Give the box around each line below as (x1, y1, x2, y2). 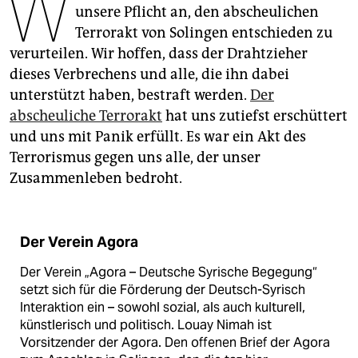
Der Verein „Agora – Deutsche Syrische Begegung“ (20, 264, 317, 281)
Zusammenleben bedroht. (10, 169, 182, 188)
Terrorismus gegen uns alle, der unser (10, 149, 261, 167)
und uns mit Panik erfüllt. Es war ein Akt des (10, 128, 306, 146)
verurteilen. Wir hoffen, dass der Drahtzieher (10, 45, 308, 63)
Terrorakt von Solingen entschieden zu (75, 24, 332, 42)
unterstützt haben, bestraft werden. (10, 86, 250, 105)
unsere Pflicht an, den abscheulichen (75, 3, 319, 22)
